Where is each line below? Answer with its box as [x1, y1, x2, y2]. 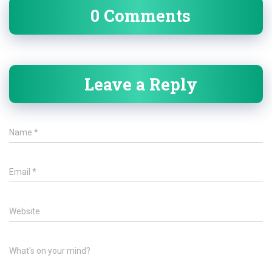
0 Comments [90, 5, 191, 27]
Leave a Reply [84, 73, 197, 95]
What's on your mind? [9, 246, 90, 256]
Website [9, 206, 40, 217]
